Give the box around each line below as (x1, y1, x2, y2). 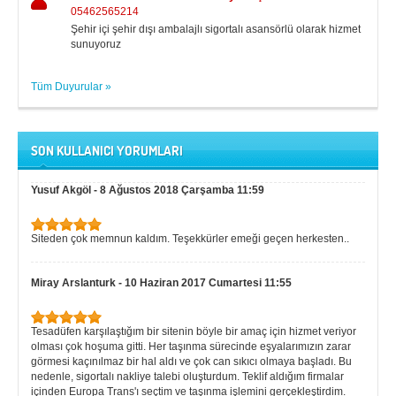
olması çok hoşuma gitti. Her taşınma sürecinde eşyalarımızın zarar (31, 340, 351, 353)
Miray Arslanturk (31, 277, 118, 289)
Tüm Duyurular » (31, 80, 111, 93)
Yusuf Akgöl (31, 184, 94, 196)
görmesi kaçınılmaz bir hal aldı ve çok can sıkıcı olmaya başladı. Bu (31, 355, 352, 368)
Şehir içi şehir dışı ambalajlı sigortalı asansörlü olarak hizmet (71, 23, 361, 35)
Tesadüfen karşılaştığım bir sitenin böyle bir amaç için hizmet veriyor (31, 325, 356, 338)
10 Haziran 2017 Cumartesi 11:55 (125, 277, 292, 289)
